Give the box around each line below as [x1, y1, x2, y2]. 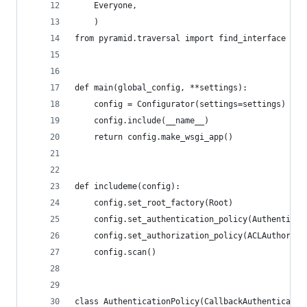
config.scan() [75, 247, 156, 257]
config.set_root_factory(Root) [75, 197, 233, 208]
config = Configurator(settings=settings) [75, 99, 286, 109]
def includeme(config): [75, 181, 180, 191]
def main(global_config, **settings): [75, 82, 247, 93]
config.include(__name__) [75, 115, 209, 125]
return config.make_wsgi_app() [75, 132, 233, 142]
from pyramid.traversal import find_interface [75, 33, 286, 43]
